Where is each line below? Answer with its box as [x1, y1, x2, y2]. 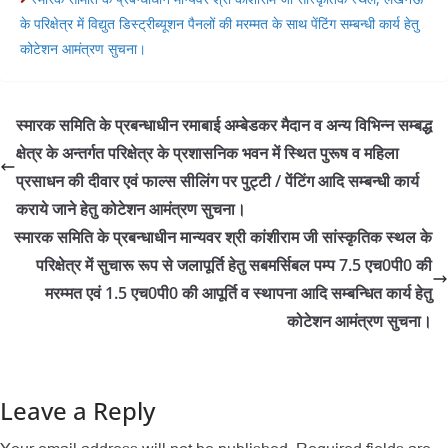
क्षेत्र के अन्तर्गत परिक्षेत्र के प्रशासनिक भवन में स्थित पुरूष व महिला [16, 141, 399, 164]
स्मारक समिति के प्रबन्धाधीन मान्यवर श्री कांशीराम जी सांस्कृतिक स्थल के [14, 225, 432, 248]
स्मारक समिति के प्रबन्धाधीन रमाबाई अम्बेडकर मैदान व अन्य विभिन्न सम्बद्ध [16, 113, 432, 136]
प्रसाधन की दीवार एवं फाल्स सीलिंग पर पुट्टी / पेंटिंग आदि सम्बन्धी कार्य [16, 169, 419, 192]
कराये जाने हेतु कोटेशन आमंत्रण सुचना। [16, 197, 246, 220]
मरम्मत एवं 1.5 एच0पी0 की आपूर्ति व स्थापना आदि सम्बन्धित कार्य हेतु [45, 281, 432, 304]
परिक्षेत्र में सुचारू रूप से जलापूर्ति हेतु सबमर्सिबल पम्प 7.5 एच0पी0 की [36, 253, 432, 276]
